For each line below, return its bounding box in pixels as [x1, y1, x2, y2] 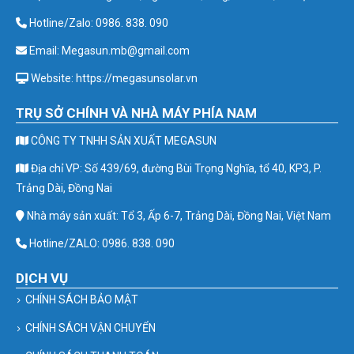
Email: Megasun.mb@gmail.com [27, 44, 190, 57]
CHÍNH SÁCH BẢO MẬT [25, 293, 138, 306]
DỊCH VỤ [16, 270, 68, 286]
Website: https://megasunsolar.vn [28, 72, 198, 85]
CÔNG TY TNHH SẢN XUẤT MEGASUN [28, 134, 217, 147]
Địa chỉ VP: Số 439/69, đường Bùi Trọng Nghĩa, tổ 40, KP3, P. [28, 162, 322, 175]
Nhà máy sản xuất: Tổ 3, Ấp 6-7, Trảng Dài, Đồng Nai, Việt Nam [24, 209, 331, 222]
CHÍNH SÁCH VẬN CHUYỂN [25, 321, 156, 334]
